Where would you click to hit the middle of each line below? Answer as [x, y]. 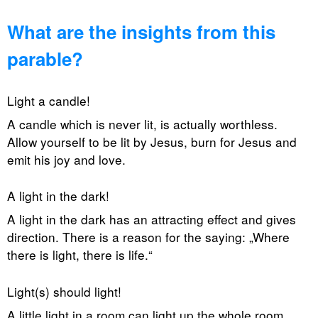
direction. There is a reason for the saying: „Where [148, 237]
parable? [45, 59]
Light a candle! [49, 100]
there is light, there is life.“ [80, 255]
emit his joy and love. [66, 159]
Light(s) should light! [64, 292]
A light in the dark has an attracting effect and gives [152, 219]
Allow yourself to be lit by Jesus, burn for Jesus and [152, 141]
